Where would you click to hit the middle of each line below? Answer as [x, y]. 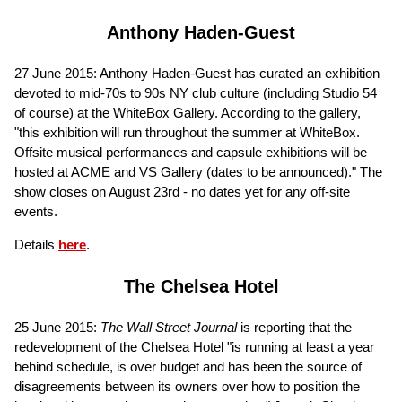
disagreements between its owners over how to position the [187, 386]
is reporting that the [294, 327]
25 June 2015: [57, 327]
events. [36, 211]
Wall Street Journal [182, 327]
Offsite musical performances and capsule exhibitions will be [191, 152]
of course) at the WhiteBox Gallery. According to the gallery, [188, 112]
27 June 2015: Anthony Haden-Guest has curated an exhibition [197, 73]
